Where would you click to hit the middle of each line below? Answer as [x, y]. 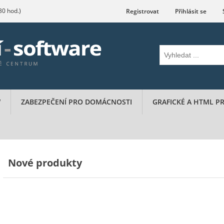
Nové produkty [49, 163]
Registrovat [142, 11]
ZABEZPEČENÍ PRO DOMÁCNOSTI [76, 102]
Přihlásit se [191, 11]
